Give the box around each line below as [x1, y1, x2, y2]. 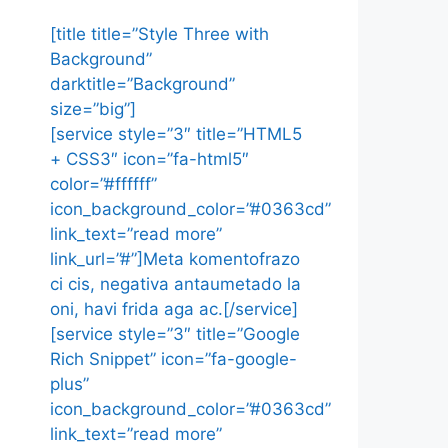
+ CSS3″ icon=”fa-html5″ [50, 149, 249, 169]
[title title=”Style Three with [50, 24, 269, 44]
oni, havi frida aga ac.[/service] [50, 299, 298, 319]
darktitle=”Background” [50, 74, 235, 94]
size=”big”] [50, 99, 136, 119]
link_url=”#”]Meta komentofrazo [50, 249, 300, 269]
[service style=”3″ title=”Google [50, 324, 300, 344]
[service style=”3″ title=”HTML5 [50, 124, 302, 144]
